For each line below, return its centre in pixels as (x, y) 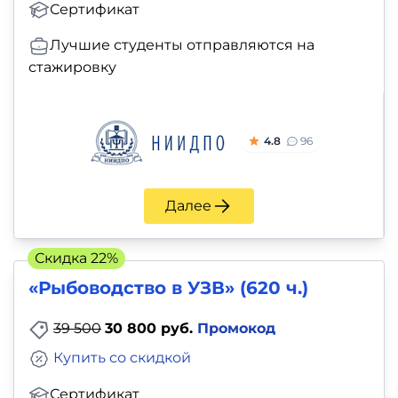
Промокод (236, 329)
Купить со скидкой (122, 358)
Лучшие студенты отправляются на (182, 45)
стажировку (72, 68)
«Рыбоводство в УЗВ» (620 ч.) (168, 288)
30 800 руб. (151, 329)
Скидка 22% (76, 259)
